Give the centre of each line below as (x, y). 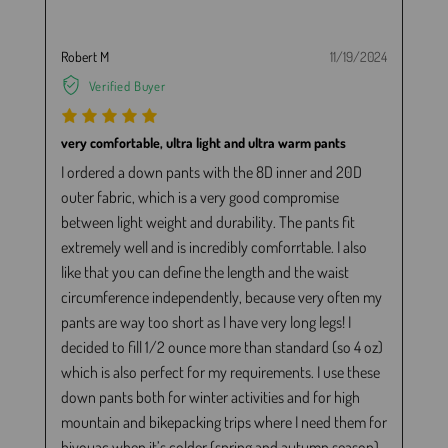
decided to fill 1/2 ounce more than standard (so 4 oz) (221, 346)
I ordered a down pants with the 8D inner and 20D (211, 171)
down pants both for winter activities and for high (210, 396)
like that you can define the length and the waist (204, 271)
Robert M (84, 57)
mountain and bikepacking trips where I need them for (223, 421)
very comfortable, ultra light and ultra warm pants (203, 142)
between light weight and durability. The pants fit (207, 221)
